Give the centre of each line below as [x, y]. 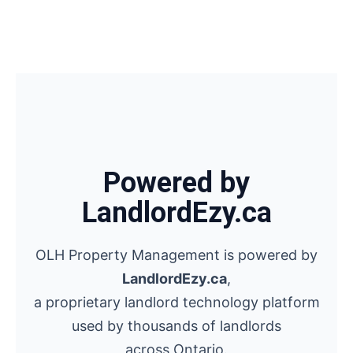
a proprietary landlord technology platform [176, 302]
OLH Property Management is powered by [176, 255]
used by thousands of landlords [176, 326]
